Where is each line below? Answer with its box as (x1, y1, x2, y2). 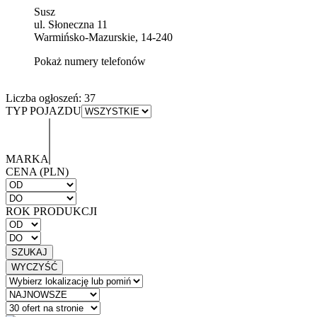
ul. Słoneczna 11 (34, 18, 108, 30)
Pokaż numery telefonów (34, 54, 146, 67)
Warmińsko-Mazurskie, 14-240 (34, 30, 173, 43)
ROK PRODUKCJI (6, 204, 97, 217)
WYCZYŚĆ (11, 261, 57, 272)
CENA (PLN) (6, 165, 69, 178)
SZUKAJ (11, 246, 47, 258)
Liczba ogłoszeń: (6, 91, 81, 104)
